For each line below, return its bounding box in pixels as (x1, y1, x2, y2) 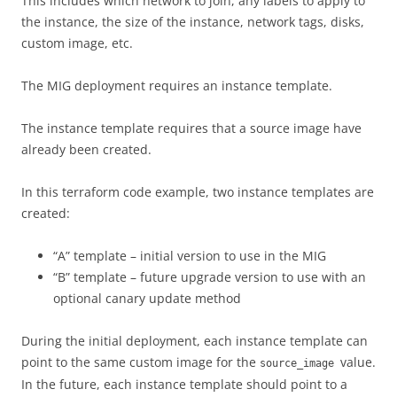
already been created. (21, 141, 152, 158)
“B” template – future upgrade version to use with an (53, 269, 366, 285)
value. (340, 354, 376, 370)
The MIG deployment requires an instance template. (21, 77, 332, 94)
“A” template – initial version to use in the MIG (53, 247, 326, 264)
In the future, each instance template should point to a (21, 376, 347, 393)
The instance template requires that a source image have (21, 120, 362, 136)
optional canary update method (53, 290, 241, 307)
